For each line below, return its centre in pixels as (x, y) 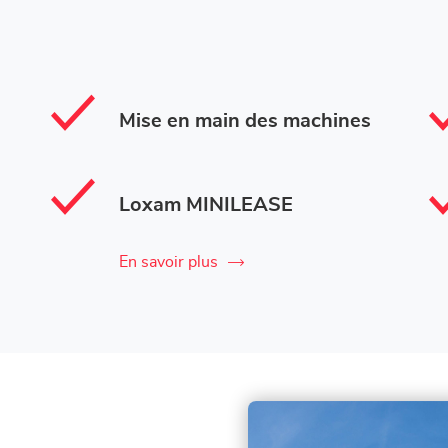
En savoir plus (169, 261)
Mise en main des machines (245, 120)
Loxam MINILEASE (206, 204)
